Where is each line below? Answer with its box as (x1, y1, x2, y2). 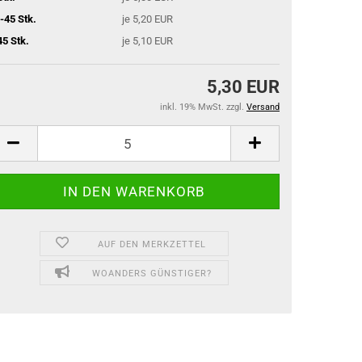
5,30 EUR (207, 77, 280, 97)
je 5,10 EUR (122, 34, 173, 47)
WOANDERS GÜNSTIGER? (91, 268, 212, 279)
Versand (246, 102, 280, 112)
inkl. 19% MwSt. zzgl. (160, 102, 246, 112)
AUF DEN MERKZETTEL (97, 239, 206, 250)
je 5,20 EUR (122, 12, 173, 25)
